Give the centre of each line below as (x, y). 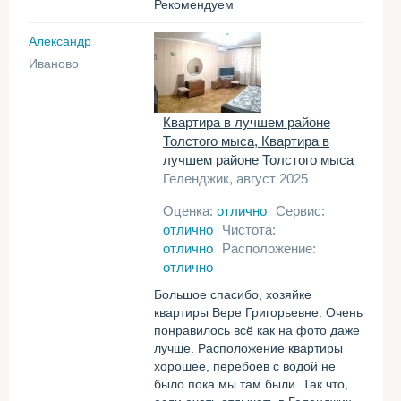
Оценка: (190, 211)
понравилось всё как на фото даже (257, 330)
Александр (60, 41)
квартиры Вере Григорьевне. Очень (258, 312)
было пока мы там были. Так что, (251, 384)
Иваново (54, 64)
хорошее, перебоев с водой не (245, 366)
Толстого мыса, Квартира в (246, 141)
